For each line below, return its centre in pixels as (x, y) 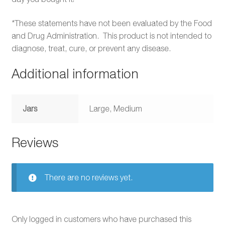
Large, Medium (116, 109)
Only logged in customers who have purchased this (101, 219)
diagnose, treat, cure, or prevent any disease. (91, 48)
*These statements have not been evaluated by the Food (111, 23)
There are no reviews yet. (88, 177)
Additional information (75, 74)
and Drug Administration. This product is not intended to (111, 35)
